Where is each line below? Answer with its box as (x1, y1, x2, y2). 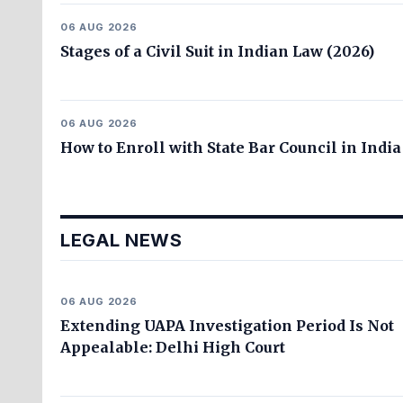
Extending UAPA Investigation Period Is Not (60, 317, 394, 335)
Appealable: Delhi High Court (60, 338, 285, 356)
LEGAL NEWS (60, 229, 182, 251)
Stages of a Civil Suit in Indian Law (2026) (60, 42, 374, 60)
